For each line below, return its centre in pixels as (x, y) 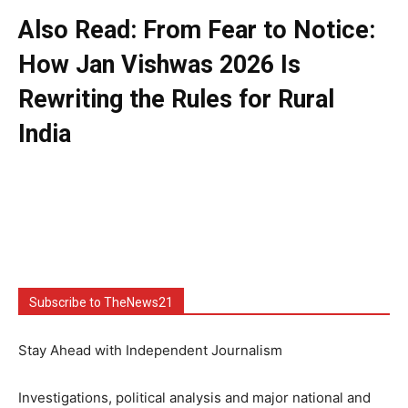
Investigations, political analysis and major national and (194, 397)
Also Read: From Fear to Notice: (197, 30)
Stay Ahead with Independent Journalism (150, 350)
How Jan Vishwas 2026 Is (159, 64)
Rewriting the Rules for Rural (176, 99)
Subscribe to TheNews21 (101, 302)
